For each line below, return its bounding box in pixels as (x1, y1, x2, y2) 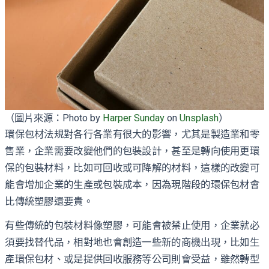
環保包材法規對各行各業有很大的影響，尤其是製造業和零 (5, 128, 260, 141)
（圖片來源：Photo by (5, 112, 103, 124)
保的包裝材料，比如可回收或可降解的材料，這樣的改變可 (5, 162, 260, 174)
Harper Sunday (103, 112, 165, 124)
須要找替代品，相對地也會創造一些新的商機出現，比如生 (5, 237, 260, 249)
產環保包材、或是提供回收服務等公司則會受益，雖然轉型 (5, 253, 260, 265)
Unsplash (180, 112, 219, 124)
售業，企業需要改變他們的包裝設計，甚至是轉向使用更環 (5, 145, 260, 157)
